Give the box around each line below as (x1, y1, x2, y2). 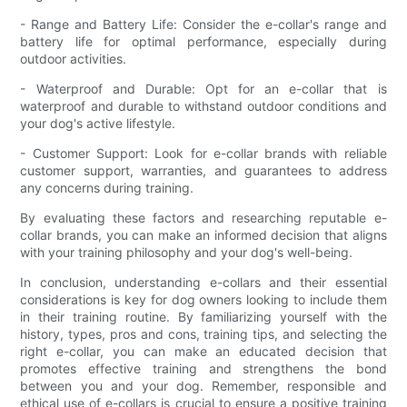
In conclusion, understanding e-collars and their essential (20, 274, 387, 291)
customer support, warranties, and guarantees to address (20, 163, 387, 179)
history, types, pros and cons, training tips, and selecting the (20, 326, 387, 342)
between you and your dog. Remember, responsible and (20, 378, 387, 394)
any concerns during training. (20, 180, 194, 196)
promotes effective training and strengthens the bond (20, 361, 387, 377)
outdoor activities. (20, 51, 127, 67)
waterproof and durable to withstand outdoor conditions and (20, 98, 387, 114)
